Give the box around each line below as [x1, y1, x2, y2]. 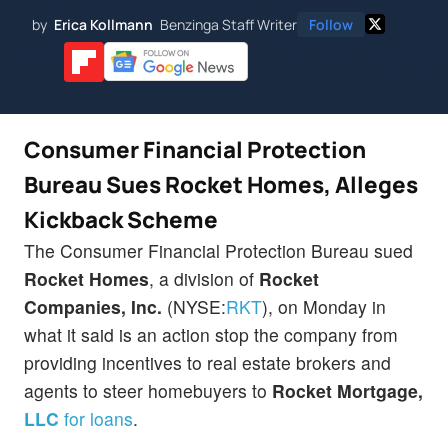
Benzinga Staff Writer [160, 14, 297, 34]
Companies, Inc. [24, 293, 167, 319]
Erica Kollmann [54, 14, 153, 34]
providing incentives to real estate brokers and [24, 349, 391, 375]
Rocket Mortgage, [272, 377, 423, 403]
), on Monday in [262, 293, 386, 319]
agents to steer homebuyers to [24, 377, 272, 403]
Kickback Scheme [24, 203, 218, 235]
